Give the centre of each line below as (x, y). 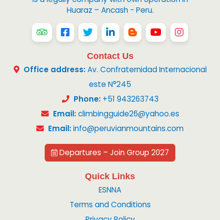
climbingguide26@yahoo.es (128, 114)
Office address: (54, 70)
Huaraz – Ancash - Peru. (110, 10)
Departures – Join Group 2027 (113, 153)
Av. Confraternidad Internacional (146, 70)
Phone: (87, 99)
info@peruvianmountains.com (128, 129)
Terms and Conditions (110, 204)
